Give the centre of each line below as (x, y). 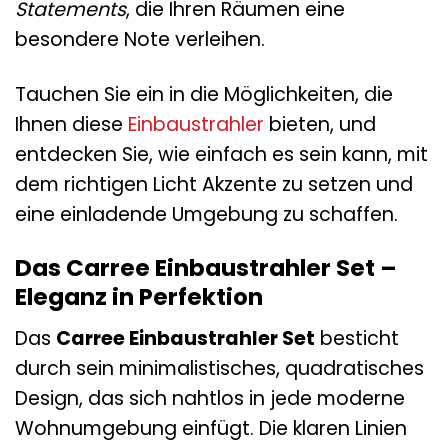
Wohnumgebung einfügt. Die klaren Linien (211, 428)
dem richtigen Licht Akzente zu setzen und (214, 184)
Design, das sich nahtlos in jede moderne (210, 398)
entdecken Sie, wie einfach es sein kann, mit (221, 154)
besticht (357, 338)
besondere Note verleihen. (140, 39)
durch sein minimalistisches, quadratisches (219, 368)
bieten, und (320, 124)
